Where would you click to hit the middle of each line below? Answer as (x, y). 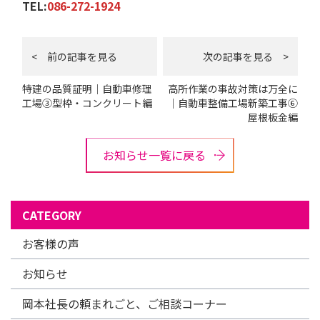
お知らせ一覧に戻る (154, 155)
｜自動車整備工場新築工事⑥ (233, 103)
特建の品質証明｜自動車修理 (87, 89)
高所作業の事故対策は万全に (233, 89)
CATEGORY (52, 215)
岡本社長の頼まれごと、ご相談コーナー (125, 303)
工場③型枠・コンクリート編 (87, 103)
